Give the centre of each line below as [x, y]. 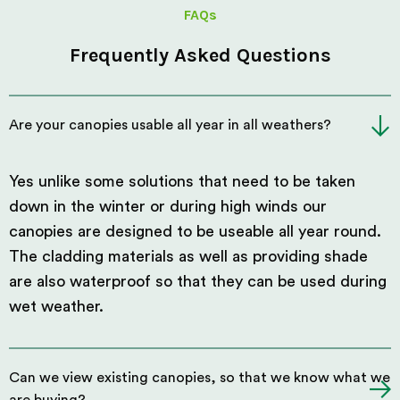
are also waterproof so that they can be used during [198, 281]
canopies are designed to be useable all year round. [195, 231]
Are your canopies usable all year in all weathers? [170, 125]
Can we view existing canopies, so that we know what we [200, 378]
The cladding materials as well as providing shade [188, 256]
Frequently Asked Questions [200, 55]
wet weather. [56, 306]
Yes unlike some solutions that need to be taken [182, 181]
